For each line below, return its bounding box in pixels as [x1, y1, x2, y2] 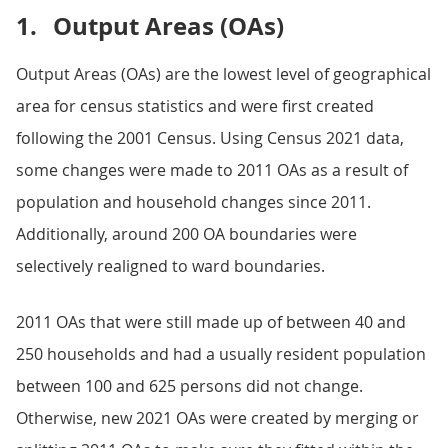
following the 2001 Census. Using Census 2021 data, [16, 127, 404, 149]
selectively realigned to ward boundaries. [16, 255, 325, 277]
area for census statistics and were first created [16, 95, 374, 117]
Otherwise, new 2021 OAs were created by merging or [16, 407, 419, 429]
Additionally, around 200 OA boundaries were [16, 223, 357, 245]
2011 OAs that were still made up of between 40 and [16, 311, 406, 333]
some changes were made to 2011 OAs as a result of [16, 159, 408, 181]
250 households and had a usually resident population [16, 343, 426, 365]
